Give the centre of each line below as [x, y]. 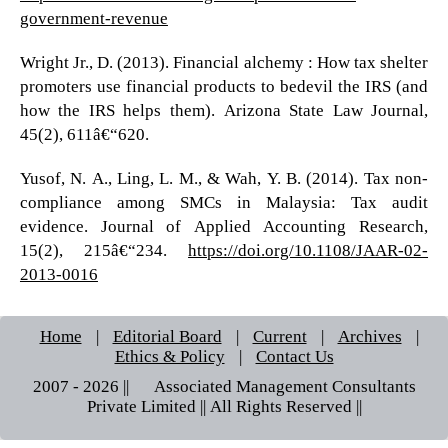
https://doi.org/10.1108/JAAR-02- [308, 249]
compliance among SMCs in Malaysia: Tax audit [224, 201]
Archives [369, 335]
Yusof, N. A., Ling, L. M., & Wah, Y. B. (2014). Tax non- [224, 177]
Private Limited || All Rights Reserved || [224, 405]
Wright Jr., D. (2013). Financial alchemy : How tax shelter [224, 61]
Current [279, 335]
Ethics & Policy [169, 355]
